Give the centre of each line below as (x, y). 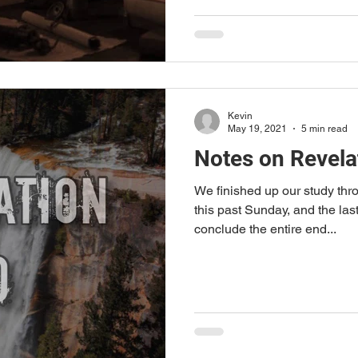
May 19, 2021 (257, 129)
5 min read (324, 129)
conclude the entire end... (265, 229)
